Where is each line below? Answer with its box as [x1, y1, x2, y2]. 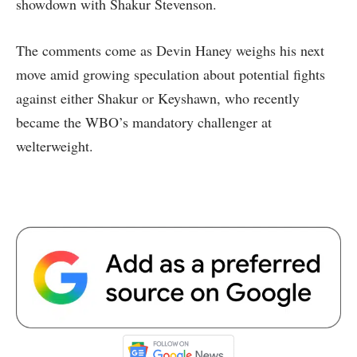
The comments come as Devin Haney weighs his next [16, 41, 324, 61]
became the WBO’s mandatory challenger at [16, 112, 272, 132]
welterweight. [16, 136, 93, 156]
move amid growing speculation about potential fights [16, 65, 325, 84]
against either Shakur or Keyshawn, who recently [16, 88, 300, 108]
